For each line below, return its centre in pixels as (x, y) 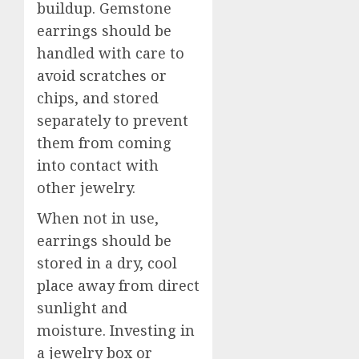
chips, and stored (98, 98)
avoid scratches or (102, 75)
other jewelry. (86, 188)
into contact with (98, 165)
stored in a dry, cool (107, 263)
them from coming (104, 143)
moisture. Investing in (116, 330)
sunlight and (82, 308)
